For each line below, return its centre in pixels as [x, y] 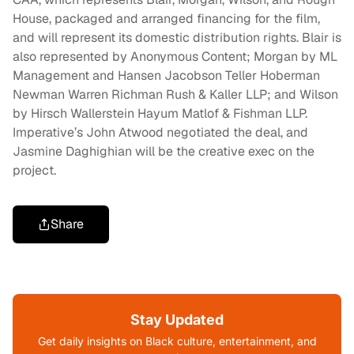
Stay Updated [177, 319]
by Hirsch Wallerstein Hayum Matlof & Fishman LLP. [160, 113]
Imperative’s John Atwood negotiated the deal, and [160, 132]
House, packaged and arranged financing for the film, [166, 18]
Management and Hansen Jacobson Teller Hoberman [166, 75]
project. [34, 170]
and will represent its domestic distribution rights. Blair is [177, 37]
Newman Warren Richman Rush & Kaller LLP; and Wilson [175, 94]
